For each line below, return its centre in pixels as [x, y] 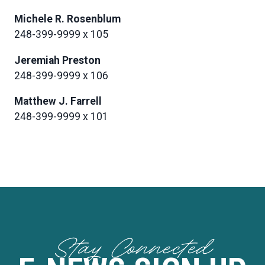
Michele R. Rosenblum [67, 19]
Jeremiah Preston [57, 60]
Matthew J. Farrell [58, 101]
